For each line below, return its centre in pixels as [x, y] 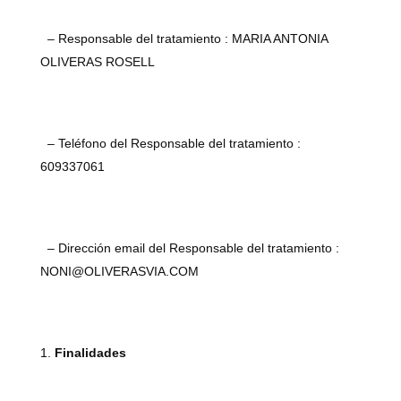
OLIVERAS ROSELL [97, 62]
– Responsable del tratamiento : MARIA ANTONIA [183, 38]
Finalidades [90, 353]
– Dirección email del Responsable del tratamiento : [189, 248]
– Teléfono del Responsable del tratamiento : [170, 143]
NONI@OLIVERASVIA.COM [119, 271]
